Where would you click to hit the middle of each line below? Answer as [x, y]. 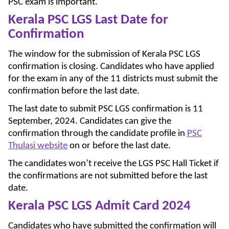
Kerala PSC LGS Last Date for [88, 20]
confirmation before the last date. [74, 91]
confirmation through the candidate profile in [98, 133]
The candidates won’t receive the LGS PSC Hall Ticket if [113, 164]
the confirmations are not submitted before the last [108, 176]
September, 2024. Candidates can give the [90, 121]
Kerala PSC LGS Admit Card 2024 [99, 206]
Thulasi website [38, 146]
